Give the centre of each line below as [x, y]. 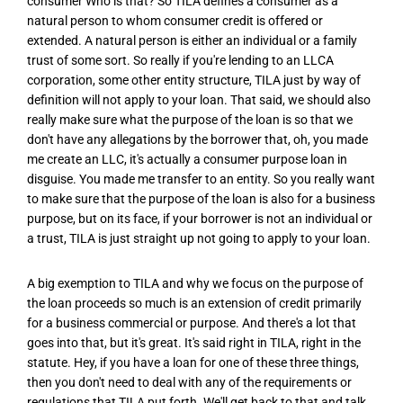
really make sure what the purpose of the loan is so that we [190, 120]
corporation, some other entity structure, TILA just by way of [194, 81]
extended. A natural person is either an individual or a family [192, 41]
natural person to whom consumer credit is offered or [175, 21]
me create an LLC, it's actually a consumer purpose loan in [187, 160]
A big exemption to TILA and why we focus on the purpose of [195, 283]
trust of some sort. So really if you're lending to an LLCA [180, 61]
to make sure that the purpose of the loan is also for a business [201, 199]
